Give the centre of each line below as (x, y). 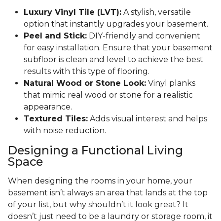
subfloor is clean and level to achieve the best (113, 60)
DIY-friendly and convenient (144, 36)
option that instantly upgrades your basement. (116, 24)
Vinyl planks (171, 83)
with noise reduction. (65, 131)
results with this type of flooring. (87, 72)
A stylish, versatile (156, 12)
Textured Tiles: (56, 119)
